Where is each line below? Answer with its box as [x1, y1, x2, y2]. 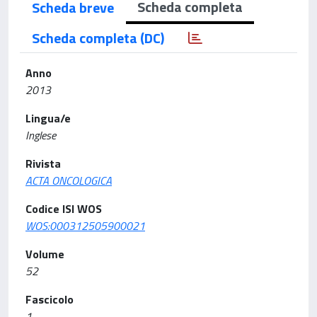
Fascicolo [25, 291, 74, 308]
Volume [25, 246, 64, 263]
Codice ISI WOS [25, 200, 102, 217]
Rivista [25, 155, 61, 172]
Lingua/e [25, 110, 71, 127]
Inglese [25, 127, 56, 144]
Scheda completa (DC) [32, 27, 164, 49]
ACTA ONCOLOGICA [25, 172, 112, 189]
